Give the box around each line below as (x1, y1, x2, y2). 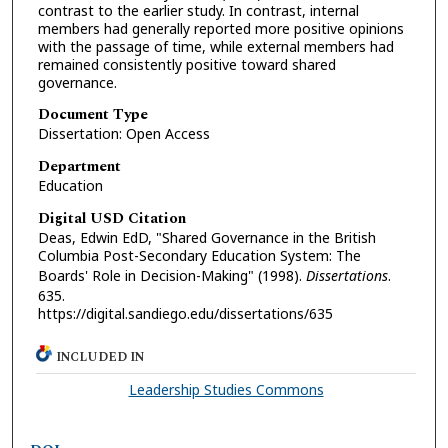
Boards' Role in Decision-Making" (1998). (37, 265, 306, 285)
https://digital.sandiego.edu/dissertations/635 (37, 303, 333, 323)
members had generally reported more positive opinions (37, 18, 404, 38)
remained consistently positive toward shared (37, 54, 336, 74)
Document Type (37, 103, 148, 127)
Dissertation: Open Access (37, 124, 210, 144)
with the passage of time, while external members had (37, 36, 394, 56)
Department (37, 155, 121, 179)
